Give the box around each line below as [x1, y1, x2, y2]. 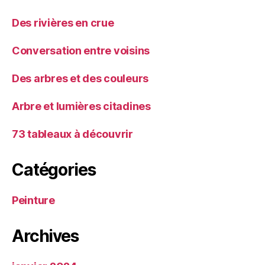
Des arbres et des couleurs [12, 72, 148, 85]
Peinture [12, 194, 55, 207]
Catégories [12, 160, 96, 180]
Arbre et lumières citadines [12, 100, 151, 113]
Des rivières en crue [12, 17, 114, 30]
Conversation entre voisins [12, 44, 150, 57]
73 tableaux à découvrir [12, 128, 133, 141]
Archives [12, 226, 79, 247]
